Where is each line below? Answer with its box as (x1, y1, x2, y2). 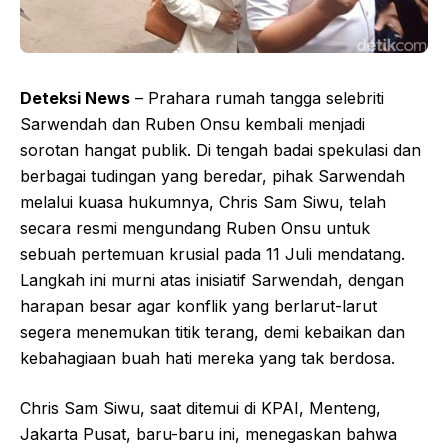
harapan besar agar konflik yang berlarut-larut (20, 296, 377, 317)
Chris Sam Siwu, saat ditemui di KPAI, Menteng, (20, 398, 381, 419)
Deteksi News (20, 88, 130, 109)
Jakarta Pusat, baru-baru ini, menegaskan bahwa (20, 424, 397, 445)
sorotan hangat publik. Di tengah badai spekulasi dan (20, 140, 421, 161)
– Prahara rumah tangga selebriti (130, 88, 384, 109)
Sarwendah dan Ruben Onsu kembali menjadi (20, 114, 365, 135)
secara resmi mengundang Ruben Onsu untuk (20, 218, 370, 239)
